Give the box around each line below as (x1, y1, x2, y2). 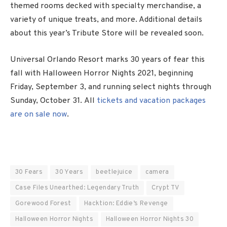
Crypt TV (152, 184, 179, 193)
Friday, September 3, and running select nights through (10, 82, 211, 92)
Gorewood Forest (15, 200, 71, 208)
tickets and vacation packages (97, 95, 206, 106)
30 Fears (15, 168, 43, 177)
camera (145, 168, 169, 177)
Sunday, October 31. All (10, 95, 97, 106)
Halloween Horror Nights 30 (105, 215, 194, 224)
